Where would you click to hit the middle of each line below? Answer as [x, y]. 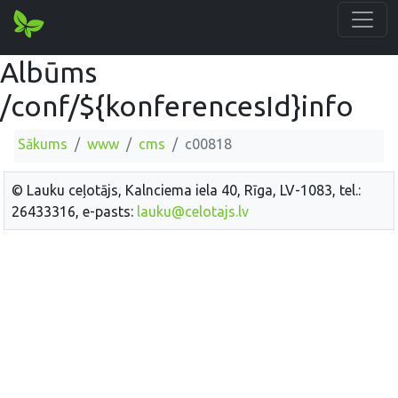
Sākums [43, 144]
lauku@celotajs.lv [193, 211]
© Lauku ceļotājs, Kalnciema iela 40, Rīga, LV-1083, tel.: [186, 190]
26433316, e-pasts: [74, 211]
